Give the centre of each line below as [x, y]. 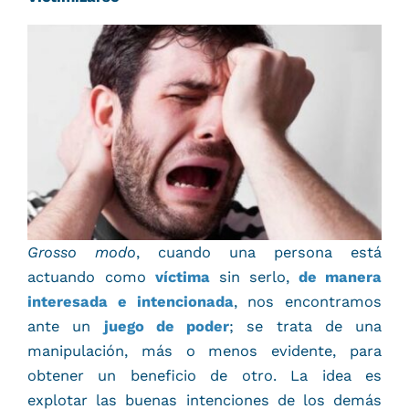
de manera [336, 278]
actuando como [91, 278]
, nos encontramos [307, 302]
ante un [66, 327]
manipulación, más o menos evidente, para [204, 351]
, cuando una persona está [259, 253]
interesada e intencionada [131, 302]
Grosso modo [82, 253]
